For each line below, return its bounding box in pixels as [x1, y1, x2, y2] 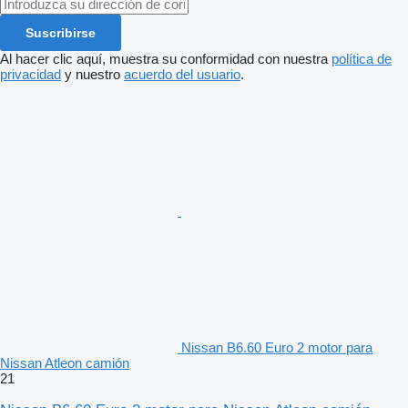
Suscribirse [25, 25, 96, 40]
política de [331, 50, 392, 66]
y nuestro [61, 66, 124, 82]
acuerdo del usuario [124, 66, 240, 82]
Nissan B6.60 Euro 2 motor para [181, 339, 372, 355]
